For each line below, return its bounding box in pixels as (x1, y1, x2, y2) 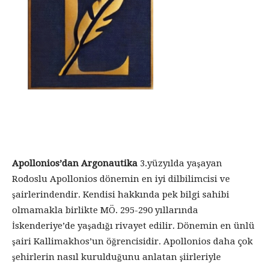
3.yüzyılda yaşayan (138, 158, 222, 169)
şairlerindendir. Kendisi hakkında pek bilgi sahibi (12, 189, 229, 200)
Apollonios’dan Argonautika (12, 158, 138, 169)
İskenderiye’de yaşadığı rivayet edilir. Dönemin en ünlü (12, 220, 255, 231)
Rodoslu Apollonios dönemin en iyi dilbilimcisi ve (12, 174, 230, 184)
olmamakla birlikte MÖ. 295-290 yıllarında (12, 205, 198, 216)
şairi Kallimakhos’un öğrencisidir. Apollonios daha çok (12, 236, 253, 247)
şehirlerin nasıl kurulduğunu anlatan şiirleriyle (12, 252, 221, 262)
